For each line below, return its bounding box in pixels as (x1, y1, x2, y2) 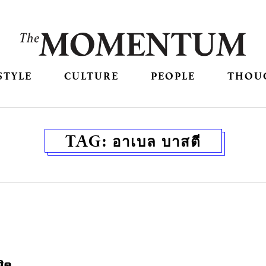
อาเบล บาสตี (112, 130, 201, 152)
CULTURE (64, 69, 119, 83)
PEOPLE (151, 69, 196, 83)
